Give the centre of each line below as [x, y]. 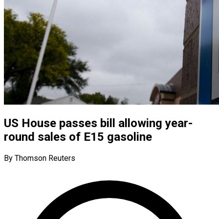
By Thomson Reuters [40, 158]
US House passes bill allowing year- [98, 123]
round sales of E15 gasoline [78, 137]
